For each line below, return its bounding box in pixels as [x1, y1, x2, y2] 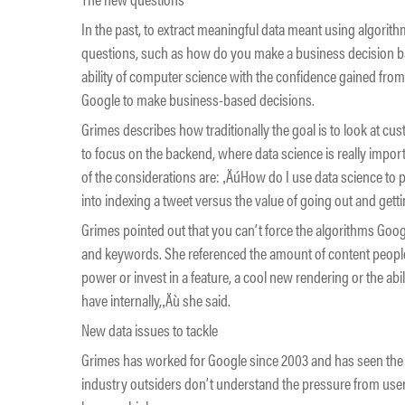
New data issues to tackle [81, 318, 218, 341]
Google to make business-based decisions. [81, 88, 315, 110]
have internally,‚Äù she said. [81, 288, 231, 311]
